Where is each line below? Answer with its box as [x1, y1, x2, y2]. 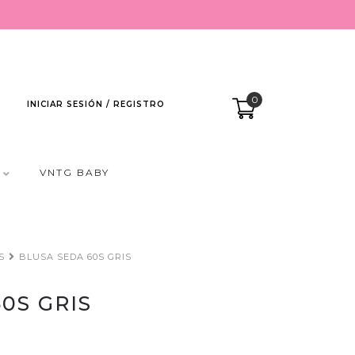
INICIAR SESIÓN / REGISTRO [27, 99, 166, 109]
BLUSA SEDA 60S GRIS [19, 251, 132, 262]
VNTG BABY [39, 166, 109, 178]
